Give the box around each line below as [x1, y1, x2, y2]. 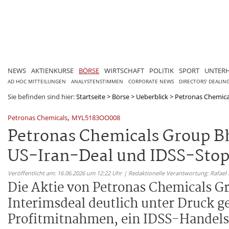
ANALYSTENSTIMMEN [71, 78, 123, 85]
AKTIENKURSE [31, 65, 74, 75]
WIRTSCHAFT [104, 65, 144, 75]
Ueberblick [136, 91, 168, 101]
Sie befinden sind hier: [8, 91, 76, 101]
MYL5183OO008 [72, 112, 120, 122]
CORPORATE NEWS [128, 78, 174, 85]
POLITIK [149, 65, 174, 75]
